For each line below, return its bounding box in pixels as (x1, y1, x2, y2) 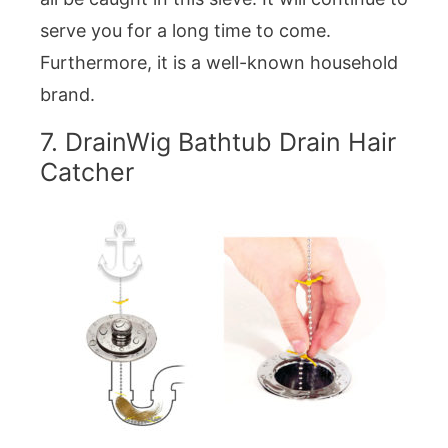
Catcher (40, 157, 134, 188)
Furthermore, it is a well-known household (40, 52, 398, 74)
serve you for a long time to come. (40, 20, 331, 42)
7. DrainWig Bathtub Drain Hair (40, 127, 396, 158)
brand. (40, 84, 95, 106)
